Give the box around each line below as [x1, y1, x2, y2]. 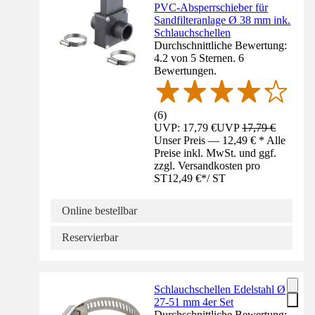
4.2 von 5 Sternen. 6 [154, 52, 245, 65]
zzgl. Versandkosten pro [154, 159, 261, 172]
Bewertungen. [154, 65, 217, 77]
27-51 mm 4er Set [154, 295, 234, 308]
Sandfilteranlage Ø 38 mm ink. [154, 14, 291, 27]
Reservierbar [62, 231, 118, 243]
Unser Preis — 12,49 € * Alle [154, 134, 286, 146]
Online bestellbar [62, 204, 137, 217]
